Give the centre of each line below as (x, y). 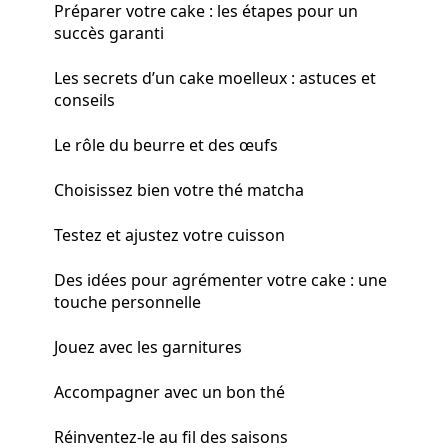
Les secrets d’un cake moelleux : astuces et (215, 77)
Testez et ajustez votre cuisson (169, 234)
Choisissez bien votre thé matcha (179, 189)
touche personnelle (127, 301)
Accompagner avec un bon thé (169, 391)
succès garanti (109, 32)
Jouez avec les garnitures (148, 346)
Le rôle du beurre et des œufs (166, 144)
